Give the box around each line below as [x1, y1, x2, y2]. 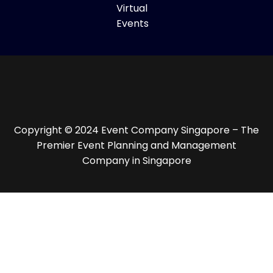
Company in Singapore [82, 153, 191, 168]
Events [116, 16, 149, 30]
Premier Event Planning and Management [37, 138, 236, 152]
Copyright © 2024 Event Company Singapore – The [14, 122, 259, 137]
